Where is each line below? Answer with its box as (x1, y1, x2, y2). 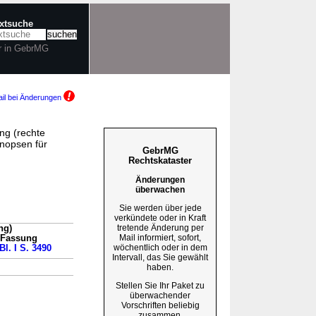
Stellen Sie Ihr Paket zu (116, 280, 205, 291)
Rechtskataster (128, 154, 192, 166)
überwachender (130, 290, 190, 300)
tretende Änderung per (116, 222, 204, 233)
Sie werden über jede (119, 202, 202, 213)
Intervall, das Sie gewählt (112, 252, 208, 262)
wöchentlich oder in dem (113, 242, 207, 253)
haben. (147, 262, 174, 272)
